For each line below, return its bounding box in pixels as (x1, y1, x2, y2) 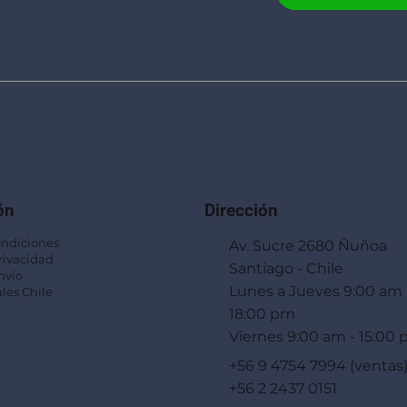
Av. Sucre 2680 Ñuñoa (229, 237, 388, 255)
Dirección (203, 199, 278, 221)
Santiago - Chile (229, 260, 344, 278)
